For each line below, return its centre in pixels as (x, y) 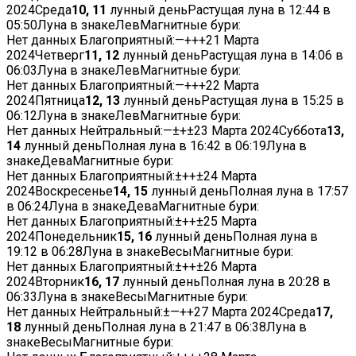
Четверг (60, 56)
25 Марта (230, 222)
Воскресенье (74, 192)
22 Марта (232, 86)
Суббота (303, 131)
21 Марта (232, 41)
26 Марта (230, 267)
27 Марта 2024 (236, 312)
